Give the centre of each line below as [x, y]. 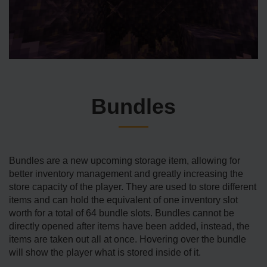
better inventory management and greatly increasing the [126, 174]
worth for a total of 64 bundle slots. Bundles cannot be [122, 213]
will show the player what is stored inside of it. [105, 253]
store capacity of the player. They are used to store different [133, 187]
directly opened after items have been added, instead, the [129, 226]
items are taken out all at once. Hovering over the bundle [128, 240]
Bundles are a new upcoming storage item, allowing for [125, 161]
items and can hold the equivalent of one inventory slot [123, 200]
